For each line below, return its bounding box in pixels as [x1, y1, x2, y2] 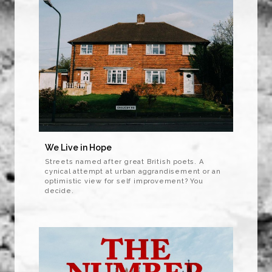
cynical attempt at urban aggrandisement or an [45, 168, 221, 176]
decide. [45, 187, 74, 195]
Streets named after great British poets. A [45, 158, 204, 166]
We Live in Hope [45, 143, 112, 153]
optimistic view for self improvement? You [45, 177, 203, 186]
